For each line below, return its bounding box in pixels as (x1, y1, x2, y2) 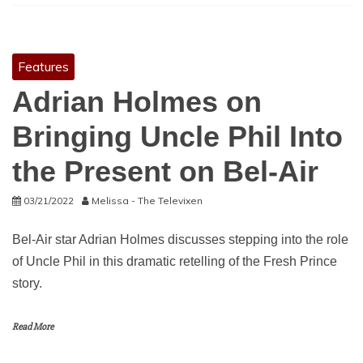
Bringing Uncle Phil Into (12, 120, 343, 153)
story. (12, 276, 42, 290)
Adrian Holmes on (12, 85, 262, 118)
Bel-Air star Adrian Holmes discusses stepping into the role (12, 233, 348, 246)
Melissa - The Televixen (92, 194, 203, 207)
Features (18, 58, 69, 75)
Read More (12, 321, 53, 333)
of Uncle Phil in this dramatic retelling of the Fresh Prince (12, 254, 337, 268)
